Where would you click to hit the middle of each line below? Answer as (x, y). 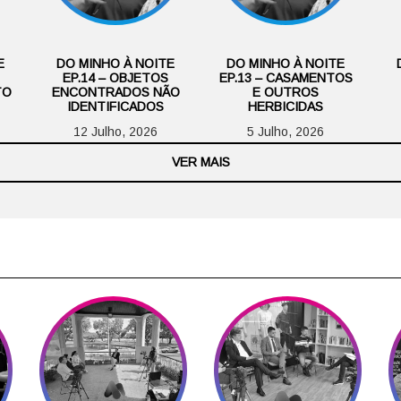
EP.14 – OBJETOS (115, 77)
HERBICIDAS (286, 106)
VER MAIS (200, 162)
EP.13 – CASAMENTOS (286, 77)
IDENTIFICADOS (115, 106)
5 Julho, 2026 (286, 131)
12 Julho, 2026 (115, 131)
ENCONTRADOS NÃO (115, 92)
